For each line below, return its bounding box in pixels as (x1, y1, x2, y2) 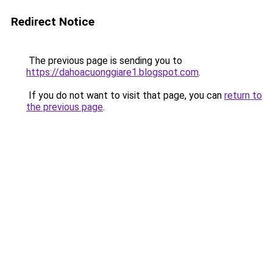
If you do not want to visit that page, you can (26, 90, 224, 101)
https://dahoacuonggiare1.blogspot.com (26, 66, 199, 78)
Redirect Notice (11, 15, 94, 29)
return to (224, 90, 262, 101)
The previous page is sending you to (26, 55, 182, 66)
